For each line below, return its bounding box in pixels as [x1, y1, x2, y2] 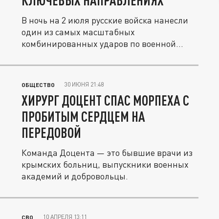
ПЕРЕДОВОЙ [22, 124, 81, 141]
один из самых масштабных [22, 26, 135, 37]
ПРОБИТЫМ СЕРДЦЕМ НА [22, 108, 145, 125]
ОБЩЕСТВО [22, 81, 55, 88]
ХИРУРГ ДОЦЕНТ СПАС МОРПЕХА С [22, 92, 189, 109]
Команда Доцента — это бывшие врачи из [22, 147, 193, 158]
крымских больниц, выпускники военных [22, 159, 189, 170]
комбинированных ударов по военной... [22, 38, 183, 49]
